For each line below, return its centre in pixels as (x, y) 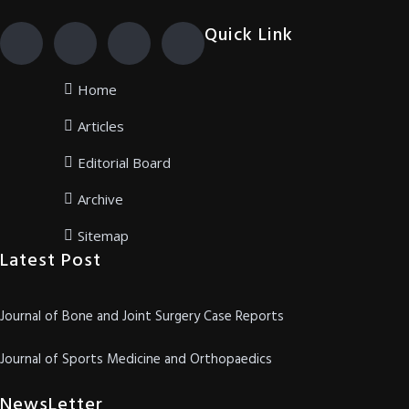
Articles (101, 126)
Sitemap (103, 236)
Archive (100, 199)
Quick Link (249, 36)
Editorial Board (124, 163)
